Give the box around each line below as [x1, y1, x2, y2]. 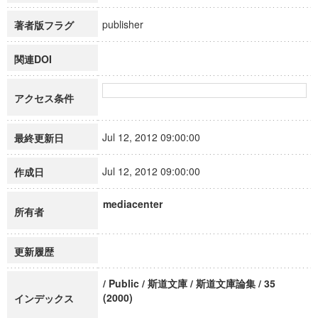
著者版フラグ [14, 18, 74, 32]
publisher [102, 17, 156, 31]
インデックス [14, 291, 74, 305]
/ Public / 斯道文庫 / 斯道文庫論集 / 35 [103, 276, 275, 290]
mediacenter [103, 197, 163, 211]
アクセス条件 [14, 91, 74, 105]
